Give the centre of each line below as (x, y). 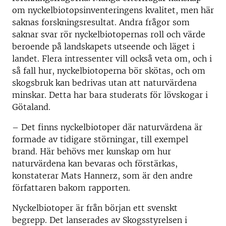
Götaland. (31, 107)
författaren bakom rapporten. (71, 188)
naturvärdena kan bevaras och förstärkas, (95, 163)
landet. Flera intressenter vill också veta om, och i (112, 59)
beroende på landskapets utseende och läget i (103, 46)
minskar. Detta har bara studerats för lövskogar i (110, 95)
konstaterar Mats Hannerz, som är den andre (102, 176)
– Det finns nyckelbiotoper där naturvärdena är (107, 127)
